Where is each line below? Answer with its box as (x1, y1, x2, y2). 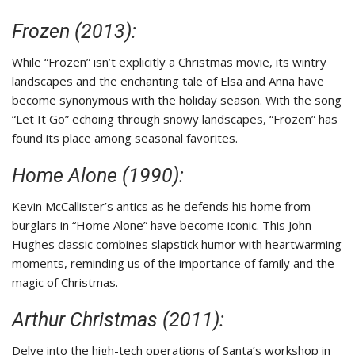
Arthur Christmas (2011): (12, 308, 224, 332)
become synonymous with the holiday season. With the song (12, 92, 342, 109)
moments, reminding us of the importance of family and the (12, 255, 334, 272)
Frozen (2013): (12, 20, 136, 44)
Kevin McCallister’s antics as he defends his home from (12, 198, 311, 215)
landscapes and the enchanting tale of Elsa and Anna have (12, 73, 324, 90)
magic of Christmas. (12, 274, 118, 291)
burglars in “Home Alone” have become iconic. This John (12, 217, 311, 234)
